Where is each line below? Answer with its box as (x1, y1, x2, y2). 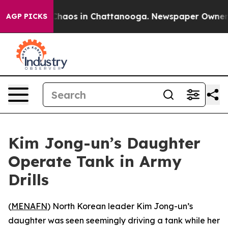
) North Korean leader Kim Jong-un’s (47, 201, 193, 211)
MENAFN (11, 201, 47, 211)
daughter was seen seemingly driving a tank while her (8, 215, 220, 225)
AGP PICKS (6, 12, 47, 21)
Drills (8, 170, 49, 189)
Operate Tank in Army (8, 152, 182, 171)
